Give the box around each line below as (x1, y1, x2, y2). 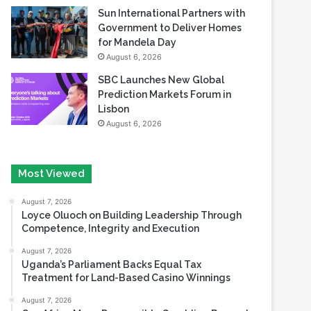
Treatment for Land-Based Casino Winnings (22, 272, 231, 283)
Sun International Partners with (98, 8, 246, 19)
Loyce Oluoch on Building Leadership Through (22, 210, 242, 221)
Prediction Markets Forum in (98, 89, 232, 100)
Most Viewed (18, 167, 85, 180)
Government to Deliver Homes (98, 22, 242, 33)
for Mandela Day (98, 37, 177, 48)
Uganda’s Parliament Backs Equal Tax (22, 259, 202, 270)
